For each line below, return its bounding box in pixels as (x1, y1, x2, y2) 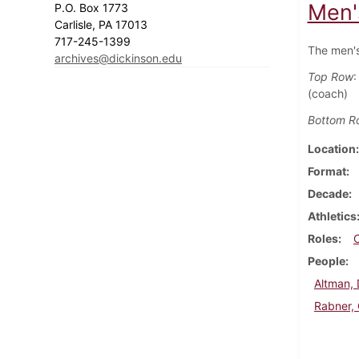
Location (307, 141, 356, 155)
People (307, 253, 345, 268)
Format (307, 163, 346, 178)
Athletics (307, 208, 357, 223)
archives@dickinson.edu (54, 50, 182, 65)
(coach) (307, 86, 348, 100)
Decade (307, 186, 349, 200)
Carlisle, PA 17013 (54, 17, 151, 31)
